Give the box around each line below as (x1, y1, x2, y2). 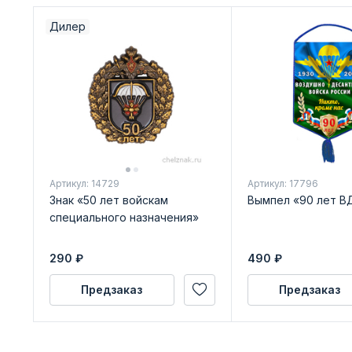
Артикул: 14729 (49, 177, 119, 189)
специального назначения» (49, 210, 199, 224)
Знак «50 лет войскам (49, 192, 168, 207)
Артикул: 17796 (247, 177, 318, 189)
